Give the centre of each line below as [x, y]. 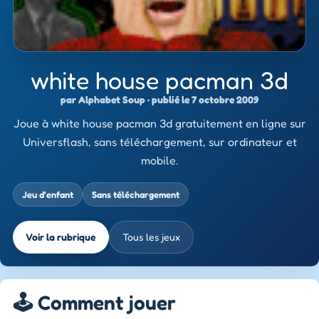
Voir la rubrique [61, 237]
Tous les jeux [151, 237]
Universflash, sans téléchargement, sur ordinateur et [159, 141]
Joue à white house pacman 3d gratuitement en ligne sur [159, 123]
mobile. [159, 160]
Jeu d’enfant [48, 194]
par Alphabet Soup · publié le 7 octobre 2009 [159, 99]
